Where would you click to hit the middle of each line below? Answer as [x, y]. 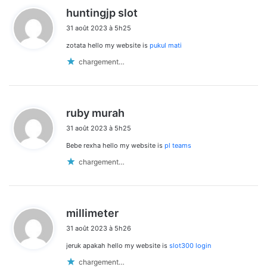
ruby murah [95, 113]
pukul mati [166, 46]
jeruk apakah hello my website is [118, 246]
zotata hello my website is [108, 46]
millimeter [92, 213]
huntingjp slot [102, 13]
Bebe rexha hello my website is [115, 146]
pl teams [178, 146]
